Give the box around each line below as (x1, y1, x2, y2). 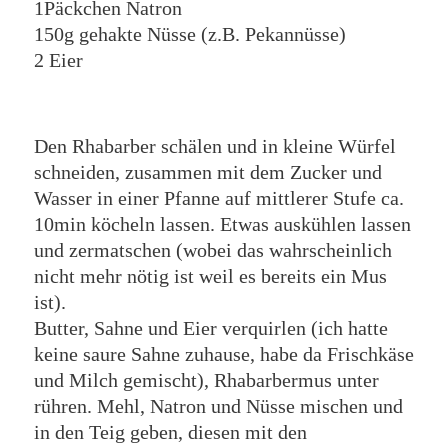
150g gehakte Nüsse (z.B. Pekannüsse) (33, 23, 346, 45)
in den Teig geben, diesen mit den (33, 421, 307, 443)
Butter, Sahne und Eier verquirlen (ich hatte (33, 317, 388, 339)
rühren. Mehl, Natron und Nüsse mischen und (33, 395, 403, 417)
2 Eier (33, 49, 83, 71)
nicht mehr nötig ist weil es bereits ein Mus (33, 265, 387, 287)
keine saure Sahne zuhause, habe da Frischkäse (33, 343, 414, 365)
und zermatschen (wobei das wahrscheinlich (33, 239, 392, 261)
